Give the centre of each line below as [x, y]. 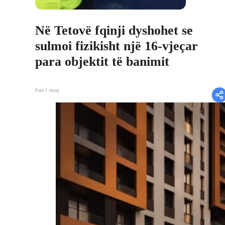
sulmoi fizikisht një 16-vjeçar [117, 46]
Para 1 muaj [47, 90]
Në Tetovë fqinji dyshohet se [114, 30]
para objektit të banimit [102, 61]
